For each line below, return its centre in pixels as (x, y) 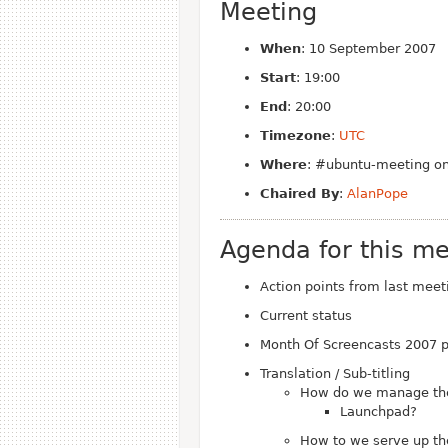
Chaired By (299, 193)
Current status (306, 315)
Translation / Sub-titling (335, 373)
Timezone (295, 135)
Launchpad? (378, 411)
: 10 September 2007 (368, 48)
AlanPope (377, 193)
